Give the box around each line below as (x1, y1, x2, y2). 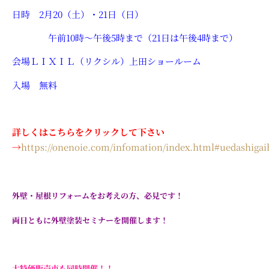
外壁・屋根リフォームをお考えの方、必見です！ (12, 190, 183, 202)
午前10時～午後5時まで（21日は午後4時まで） (12, 31, 238, 44)
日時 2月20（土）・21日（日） (12, 7, 144, 20)
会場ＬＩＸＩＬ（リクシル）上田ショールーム (12, 55, 201, 68)
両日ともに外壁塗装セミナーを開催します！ (12, 214, 168, 226)
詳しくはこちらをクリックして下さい (12, 125, 165, 139)
